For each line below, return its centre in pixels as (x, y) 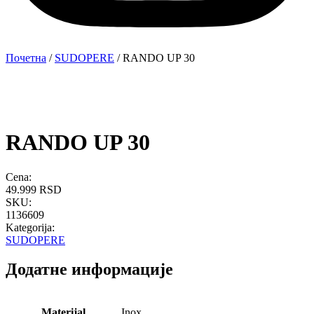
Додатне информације (89, 269)
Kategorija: (30, 227)
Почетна (26, 57)
